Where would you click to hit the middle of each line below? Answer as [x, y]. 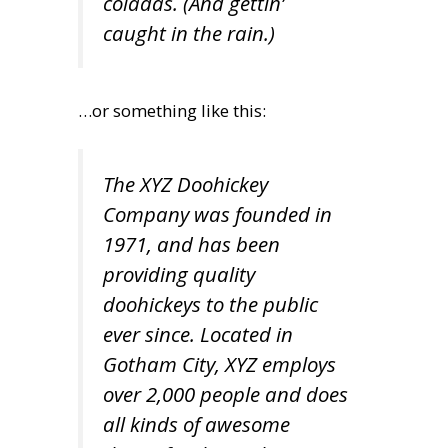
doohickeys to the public [210, 303]
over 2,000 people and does [225, 393]
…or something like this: [172, 111]
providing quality [179, 273]
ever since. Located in [198, 333]
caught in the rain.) [189, 32]
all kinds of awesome [196, 423]
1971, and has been [191, 243]
